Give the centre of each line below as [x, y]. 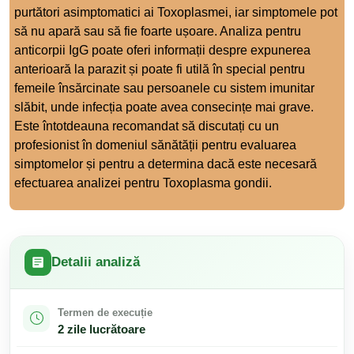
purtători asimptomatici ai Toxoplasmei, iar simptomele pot [176, 12]
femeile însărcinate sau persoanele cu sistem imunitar [164, 88]
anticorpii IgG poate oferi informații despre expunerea [162, 50]
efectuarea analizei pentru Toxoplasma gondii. [143, 183]
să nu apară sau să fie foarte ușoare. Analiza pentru [158, 31]
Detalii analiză [96, 262]
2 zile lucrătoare [102, 329]
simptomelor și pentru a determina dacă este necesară [166, 164]
